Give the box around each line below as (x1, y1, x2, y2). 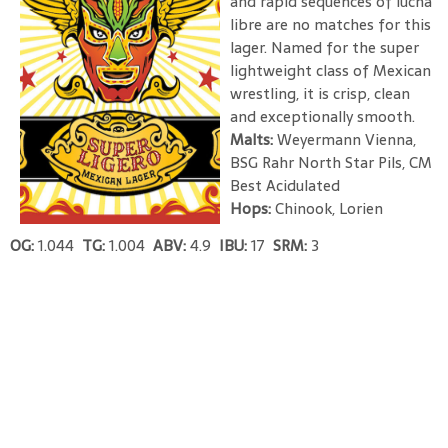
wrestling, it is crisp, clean (230, 80, 410, 106)
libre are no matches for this (230, 11, 431, 37)
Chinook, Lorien (275, 195, 383, 221)
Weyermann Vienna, (277, 126, 416, 152)
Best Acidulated (230, 172, 340, 198)
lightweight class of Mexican (230, 57, 431, 83)
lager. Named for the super (230, 34, 419, 60)
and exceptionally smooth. (230, 103, 415, 129)
